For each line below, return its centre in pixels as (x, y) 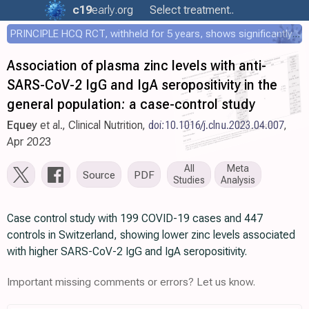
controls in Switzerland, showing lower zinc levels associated (151, 235)
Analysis (238, 180)
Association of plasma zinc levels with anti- (137, 66)
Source (99, 175)
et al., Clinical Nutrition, (93, 125)
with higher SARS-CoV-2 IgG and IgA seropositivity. (127, 251)
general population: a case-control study (131, 104)
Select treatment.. (192, 10)
